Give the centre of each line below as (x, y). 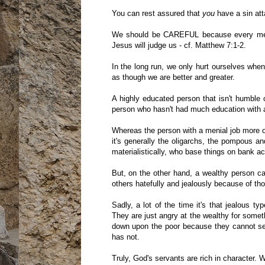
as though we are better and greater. (173, 77)
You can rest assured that (157, 14)
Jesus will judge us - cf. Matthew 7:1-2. (179, 46)
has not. (125, 237)
